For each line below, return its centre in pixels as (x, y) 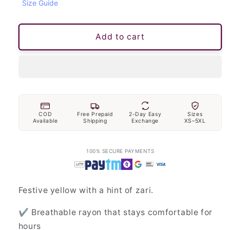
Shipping (95, 121)
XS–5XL (195, 121)
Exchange (145, 121)
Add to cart (120, 37)
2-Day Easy (145, 114)
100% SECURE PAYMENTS (120, 151)
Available (45, 121)
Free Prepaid (95, 114)
